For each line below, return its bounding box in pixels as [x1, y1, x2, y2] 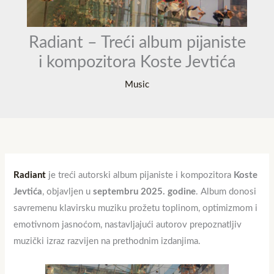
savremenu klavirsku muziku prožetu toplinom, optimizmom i [13, 204, 258, 213]
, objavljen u [42, 187, 94, 197]
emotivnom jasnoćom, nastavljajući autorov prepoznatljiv [13, 220, 242, 230]
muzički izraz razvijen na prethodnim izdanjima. [13, 237, 201, 246]
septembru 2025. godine [93, 187, 196, 197]
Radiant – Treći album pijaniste [28, 34, 246, 51]
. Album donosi [196, 187, 257, 197]
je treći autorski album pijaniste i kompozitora [46, 171, 234, 180]
